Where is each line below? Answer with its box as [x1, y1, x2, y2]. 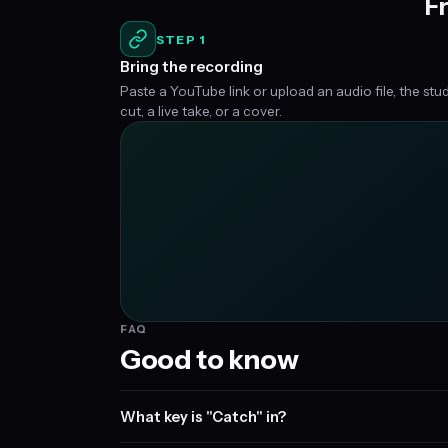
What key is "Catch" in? [120, 407, 286, 426]
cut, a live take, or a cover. [120, 103, 282, 119]
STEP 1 [156, 31, 206, 47]
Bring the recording [120, 57, 263, 76]
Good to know [120, 343, 299, 376]
